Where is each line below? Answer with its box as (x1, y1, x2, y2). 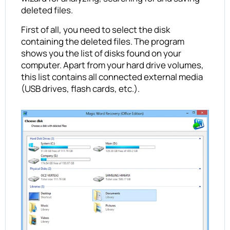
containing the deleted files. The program (21, 35, 184, 48)
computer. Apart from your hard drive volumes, (21, 59, 204, 71)
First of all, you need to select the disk (21, 24, 170, 36)
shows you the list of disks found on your (21, 47, 181, 60)
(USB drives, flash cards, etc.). (21, 83, 140, 95)
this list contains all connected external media (21, 71, 203, 83)
